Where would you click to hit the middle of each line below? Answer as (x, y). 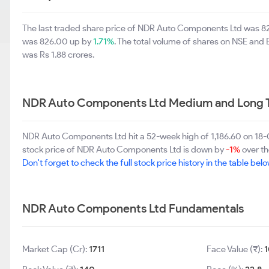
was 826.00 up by (58, 41)
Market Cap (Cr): (56, 249)
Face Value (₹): (235, 249)
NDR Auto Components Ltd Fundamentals (133, 208)
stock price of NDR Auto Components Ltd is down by (124, 150)
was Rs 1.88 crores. (58, 55)
